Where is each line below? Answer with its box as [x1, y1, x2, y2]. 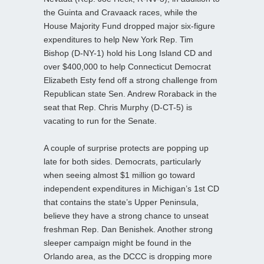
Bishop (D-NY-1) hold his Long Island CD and [44, 48, 212, 58]
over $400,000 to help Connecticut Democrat [44, 61, 211, 71]
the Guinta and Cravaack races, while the [44, 7, 197, 17]
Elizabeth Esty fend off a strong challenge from [44, 75, 217, 85]
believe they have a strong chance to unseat [44, 210, 209, 220]
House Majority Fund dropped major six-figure [44, 21, 215, 31]
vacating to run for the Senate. [44, 115, 157, 126]
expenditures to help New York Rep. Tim [44, 34, 193, 44]
